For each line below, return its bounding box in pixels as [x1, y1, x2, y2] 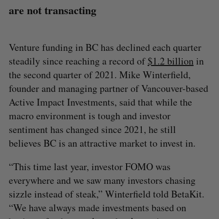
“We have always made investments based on [8, 200, 186, 214]
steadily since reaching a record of [8, 54, 148, 67]
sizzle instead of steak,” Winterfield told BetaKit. [8, 187, 204, 200]
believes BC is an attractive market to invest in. [8, 136, 196, 150]
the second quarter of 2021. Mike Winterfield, [8, 67, 191, 81]
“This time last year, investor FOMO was [8, 159, 171, 173]
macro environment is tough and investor [8, 109, 171, 122]
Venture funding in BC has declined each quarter [8, 40, 201, 54]
